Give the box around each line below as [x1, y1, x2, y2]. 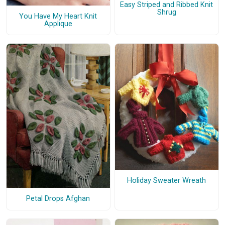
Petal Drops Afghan [26, 194, 90, 203]
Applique [44, 19, 72, 28]
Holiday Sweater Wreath [127, 176, 206, 185]
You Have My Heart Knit [19, 12, 97, 21]
